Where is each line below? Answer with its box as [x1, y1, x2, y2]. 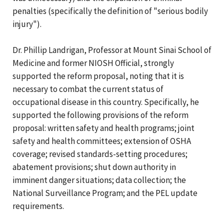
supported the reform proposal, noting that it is [12, 70, 184, 81]
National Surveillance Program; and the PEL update [12, 187, 197, 198]
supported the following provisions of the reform [12, 109, 188, 120]
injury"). [12, 18, 41, 29]
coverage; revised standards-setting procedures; [12, 148, 187, 159]
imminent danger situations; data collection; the [12, 174, 186, 185]
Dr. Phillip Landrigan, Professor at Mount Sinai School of [12, 44, 211, 55]
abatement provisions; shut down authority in [12, 161, 176, 172]
